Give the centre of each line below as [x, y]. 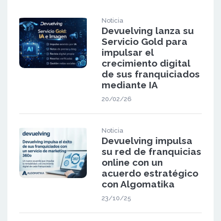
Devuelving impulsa [147, 140]
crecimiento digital [146, 63]
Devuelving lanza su [147, 30]
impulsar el [127, 52]
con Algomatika [138, 184]
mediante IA [129, 85]
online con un [132, 162]
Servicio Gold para [144, 41]
